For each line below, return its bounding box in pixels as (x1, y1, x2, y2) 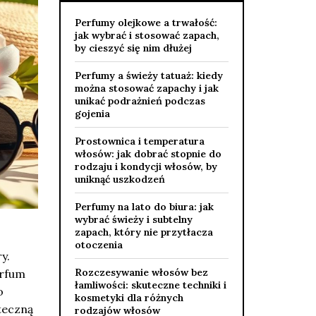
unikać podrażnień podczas (74, 95, 205, 107)
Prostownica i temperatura (74, 135, 205, 147)
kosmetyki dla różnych (74, 291, 183, 304)
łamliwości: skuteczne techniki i (74, 279, 226, 291)
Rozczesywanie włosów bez (74, 266, 208, 279)
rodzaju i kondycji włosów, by (74, 160, 217, 173)
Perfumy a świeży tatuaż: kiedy (74, 69, 223, 82)
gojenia (74, 107, 110, 120)
